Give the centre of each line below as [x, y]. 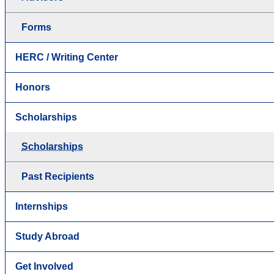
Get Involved [44, 266]
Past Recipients [58, 176]
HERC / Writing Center [67, 57]
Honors [33, 87]
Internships [42, 206]
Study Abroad [47, 236]
